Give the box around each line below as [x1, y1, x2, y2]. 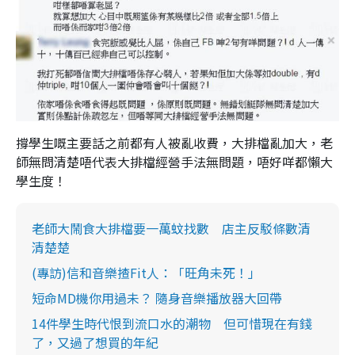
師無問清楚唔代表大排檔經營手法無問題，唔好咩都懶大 [16, 151, 333, 171]
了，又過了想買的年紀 [32, 332, 158, 352]
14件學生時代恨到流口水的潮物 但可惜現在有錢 [32, 313, 312, 333]
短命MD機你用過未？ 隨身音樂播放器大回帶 [32, 288, 282, 307]
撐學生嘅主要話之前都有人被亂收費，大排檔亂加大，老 [16, 132, 333, 152]
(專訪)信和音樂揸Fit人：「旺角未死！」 [32, 262, 261, 282]
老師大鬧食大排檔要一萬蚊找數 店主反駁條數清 [32, 218, 311, 238]
